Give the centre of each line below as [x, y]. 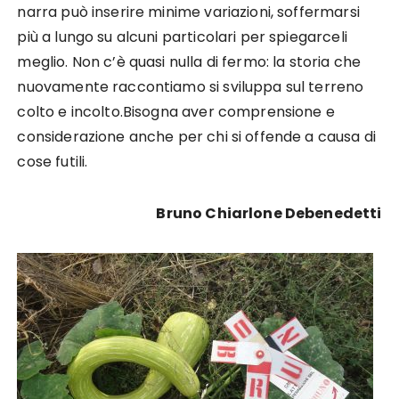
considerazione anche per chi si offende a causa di [196, 137]
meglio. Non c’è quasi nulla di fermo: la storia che [189, 62]
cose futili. [53, 162]
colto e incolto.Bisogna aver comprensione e [176, 112]
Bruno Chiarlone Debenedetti [269, 213]
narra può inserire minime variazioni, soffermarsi [188, 12]
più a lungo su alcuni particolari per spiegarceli [182, 37]
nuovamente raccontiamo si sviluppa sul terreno [191, 87]
